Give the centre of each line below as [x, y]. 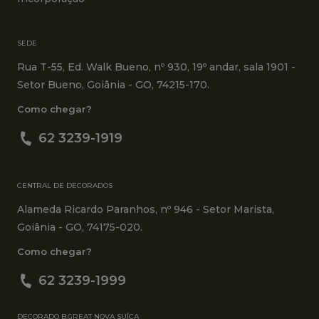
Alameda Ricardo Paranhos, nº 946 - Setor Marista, [146, 209]
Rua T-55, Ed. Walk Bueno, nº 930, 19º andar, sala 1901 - [156, 67]
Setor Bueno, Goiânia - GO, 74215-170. [113, 84]
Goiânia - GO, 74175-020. [80, 227]
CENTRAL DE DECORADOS [65, 185]
